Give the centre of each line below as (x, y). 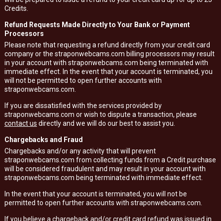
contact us (20, 123)
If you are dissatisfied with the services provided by (83, 106)
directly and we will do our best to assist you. (106, 123)
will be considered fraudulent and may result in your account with (105, 169)
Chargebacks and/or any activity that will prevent (80, 151)
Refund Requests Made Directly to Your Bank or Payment (97, 25)
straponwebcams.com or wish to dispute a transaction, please (100, 114)
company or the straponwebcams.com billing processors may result (109, 54)
